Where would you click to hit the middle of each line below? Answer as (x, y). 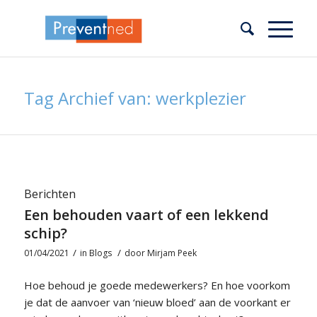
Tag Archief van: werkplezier (135, 98)
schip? (45, 233)
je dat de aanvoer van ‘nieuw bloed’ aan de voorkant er (157, 302)
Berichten (50, 194)
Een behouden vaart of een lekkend (146, 215)
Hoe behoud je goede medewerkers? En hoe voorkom (157, 285)
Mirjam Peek (172, 253)
